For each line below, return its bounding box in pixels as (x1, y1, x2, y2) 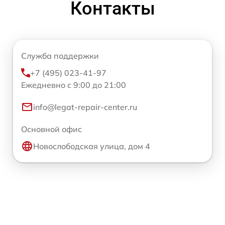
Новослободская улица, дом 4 (33, 141, 150, 152)
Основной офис (21, 124, 82, 135)
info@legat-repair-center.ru (33, 102, 137, 113)
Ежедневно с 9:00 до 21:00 (21, 80, 126, 90)
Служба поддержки (21, 51, 99, 61)
